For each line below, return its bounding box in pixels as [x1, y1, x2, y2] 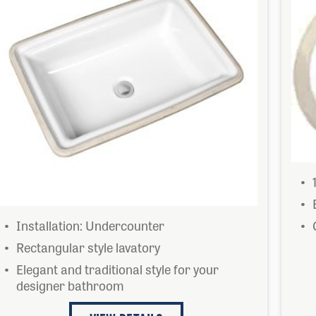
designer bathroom [16, 276, 124, 294]
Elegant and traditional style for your [16, 260, 219, 278]
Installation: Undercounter [16, 216, 164, 234]
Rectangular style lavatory [16, 238, 160, 256]
